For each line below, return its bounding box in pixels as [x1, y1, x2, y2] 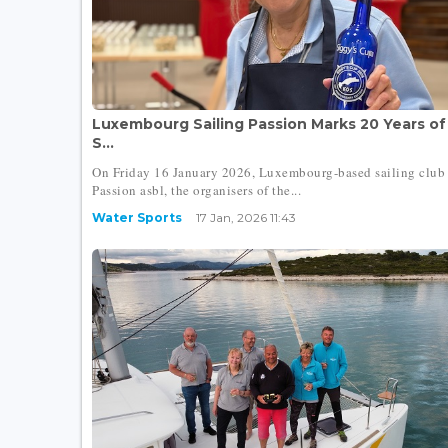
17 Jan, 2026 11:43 [196, 209, 296, 225]
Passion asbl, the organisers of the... [92, 180, 301, 199]
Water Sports [92, 209, 182, 225]
